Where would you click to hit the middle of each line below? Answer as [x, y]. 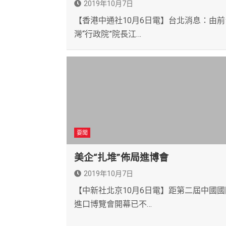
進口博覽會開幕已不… [113, 204]
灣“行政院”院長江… [108, 34]
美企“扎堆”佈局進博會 [121, 158]
